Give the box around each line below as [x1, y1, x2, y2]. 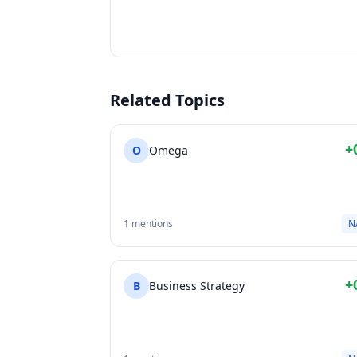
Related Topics [110, 89, 225, 111]
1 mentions [124, 217, 173, 230]
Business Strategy [149, 278, 245, 293]
